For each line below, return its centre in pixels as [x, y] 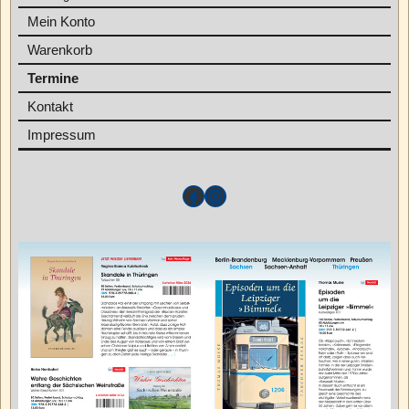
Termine [53, 79]
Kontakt [50, 107]
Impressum [62, 135]
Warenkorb [60, 50]
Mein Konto [61, 22]
